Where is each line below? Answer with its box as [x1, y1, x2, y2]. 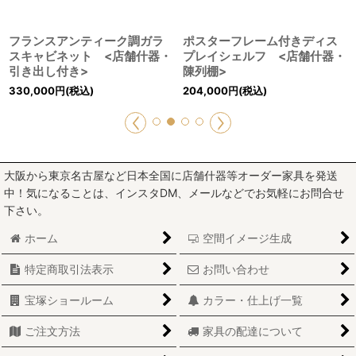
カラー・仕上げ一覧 [203, 293, 304, 307]
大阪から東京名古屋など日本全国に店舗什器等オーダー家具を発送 [4, 168, 338, 182]
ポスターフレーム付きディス [183, 33, 338, 48]
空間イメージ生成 [203, 231, 292, 245]
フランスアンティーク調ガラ [9, 33, 164, 48]
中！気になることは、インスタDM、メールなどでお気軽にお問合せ [4, 186, 344, 199]
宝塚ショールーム [25, 293, 114, 307]
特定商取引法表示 [25, 262, 114, 276]
